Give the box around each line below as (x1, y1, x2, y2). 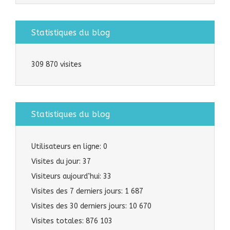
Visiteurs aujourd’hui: (31, 172, 103, 181)
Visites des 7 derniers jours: (31, 187, 125, 196)
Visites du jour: (31, 157, 83, 166)
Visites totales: (31, 217, 86, 226)
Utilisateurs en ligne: (31, 142, 103, 151)
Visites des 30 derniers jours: (31, 202, 129, 211)
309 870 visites (31, 60, 82, 69)
